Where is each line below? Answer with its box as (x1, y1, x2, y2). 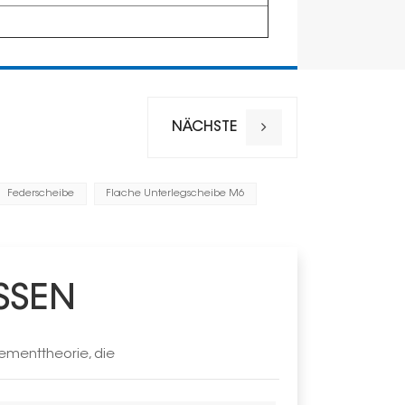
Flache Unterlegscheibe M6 (106, 189, 245, 200)
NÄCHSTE (172, 120, 237, 136)
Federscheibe (7, 189, 75, 200)
